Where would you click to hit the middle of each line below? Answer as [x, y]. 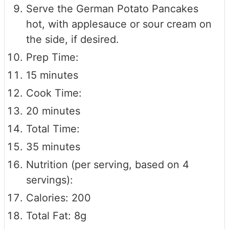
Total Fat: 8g [56, 215]
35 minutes [53, 146]
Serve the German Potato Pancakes [112, 8]
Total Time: [53, 129]
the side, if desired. [73, 39]
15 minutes [52, 75]
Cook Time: [54, 93]
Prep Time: [52, 57]
